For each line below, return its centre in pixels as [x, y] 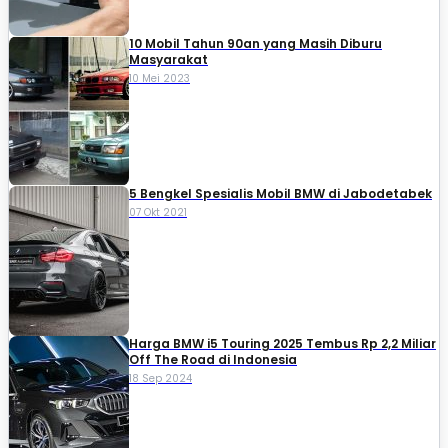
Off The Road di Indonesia [213, 360]
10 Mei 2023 [159, 79]
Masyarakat [168, 60]
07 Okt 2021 [158, 213]
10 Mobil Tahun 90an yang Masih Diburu [255, 44]
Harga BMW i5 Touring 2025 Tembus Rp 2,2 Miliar [282, 344]
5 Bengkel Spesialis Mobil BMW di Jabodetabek [280, 194]
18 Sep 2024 [160, 379]
